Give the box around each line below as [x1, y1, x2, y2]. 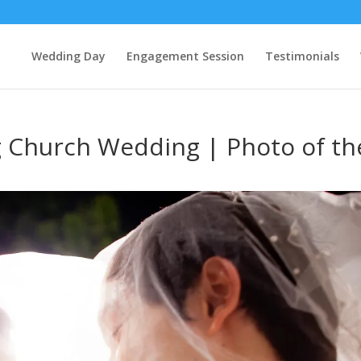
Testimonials [264, 48, 339, 64]
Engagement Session [126, 48, 244, 64]
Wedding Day [31, 48, 106, 64]
